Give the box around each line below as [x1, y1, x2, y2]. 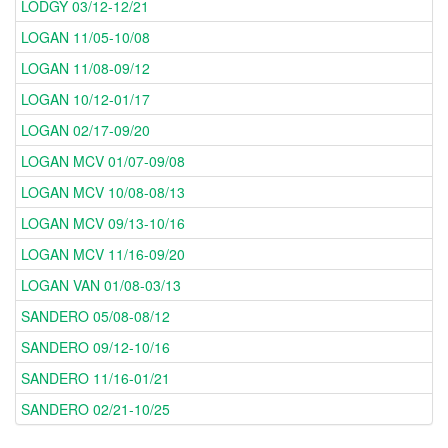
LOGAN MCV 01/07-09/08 [21, 151, 185, 172]
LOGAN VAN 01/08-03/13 [21, 275, 181, 296]
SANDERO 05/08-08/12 [21, 306, 170, 327]
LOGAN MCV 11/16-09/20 [21, 244, 185, 265]
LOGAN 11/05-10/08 [21, 27, 150, 48]
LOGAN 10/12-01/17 [21, 89, 150, 110]
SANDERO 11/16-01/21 [21, 368, 170, 389]
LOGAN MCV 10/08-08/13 [21, 182, 185, 203]
